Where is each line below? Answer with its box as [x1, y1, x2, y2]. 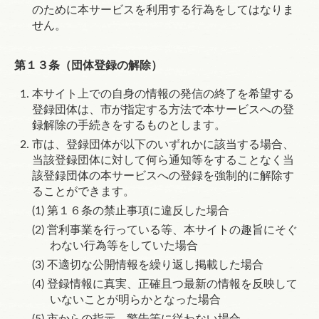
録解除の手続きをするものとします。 [32, 120, 226, 131]
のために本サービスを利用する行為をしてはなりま [32, 4, 294, 16]
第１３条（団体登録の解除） [14, 60, 162, 71]
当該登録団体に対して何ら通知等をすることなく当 [32, 155, 294, 166]
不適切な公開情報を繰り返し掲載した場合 [47, 259, 263, 271]
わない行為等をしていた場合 [50, 240, 198, 251]
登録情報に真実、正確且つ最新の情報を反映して [47, 278, 298, 290]
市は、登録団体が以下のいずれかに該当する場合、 [32, 139, 294, 150]
